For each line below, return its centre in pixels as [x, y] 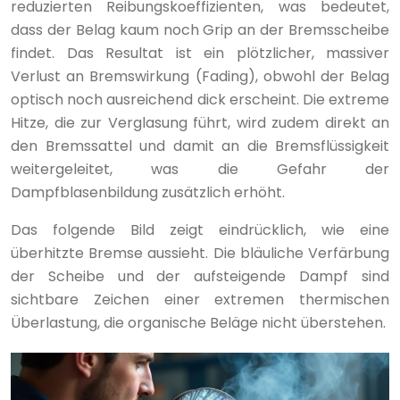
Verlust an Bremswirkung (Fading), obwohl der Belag [200, 76]
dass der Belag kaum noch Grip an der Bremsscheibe [200, 29]
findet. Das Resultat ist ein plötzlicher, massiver [200, 53]
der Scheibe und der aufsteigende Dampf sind [200, 276]
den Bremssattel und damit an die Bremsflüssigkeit [200, 146]
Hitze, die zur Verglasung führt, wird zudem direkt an [200, 122]
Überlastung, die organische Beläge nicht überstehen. [198, 322]
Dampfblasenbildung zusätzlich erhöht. [148, 192]
